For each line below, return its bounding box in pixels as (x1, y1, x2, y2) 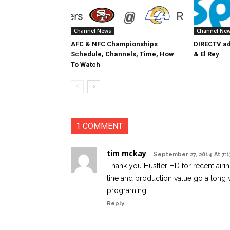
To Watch (71, 61, 100, 68)
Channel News (74, 27, 111, 34)
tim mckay (107, 148, 146, 158)
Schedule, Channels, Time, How (71, 50, 174, 58)
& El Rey (193, 50, 219, 58)
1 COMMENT (76, 121, 123, 131)
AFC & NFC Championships (71, 40, 158, 48)
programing (107, 186, 146, 195)
